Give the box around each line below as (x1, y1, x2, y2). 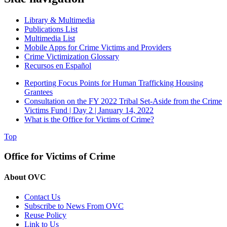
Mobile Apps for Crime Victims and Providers (24, 43, 171, 52)
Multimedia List (24, 34, 75, 43)
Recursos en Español (24, 61, 91, 70)
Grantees (24, 88, 53, 97)
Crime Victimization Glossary (24, 52, 119, 61)
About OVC (4, 173, 46, 182)
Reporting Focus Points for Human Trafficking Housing (24, 79, 203, 88)
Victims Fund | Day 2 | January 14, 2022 (24, 106, 154, 115)
